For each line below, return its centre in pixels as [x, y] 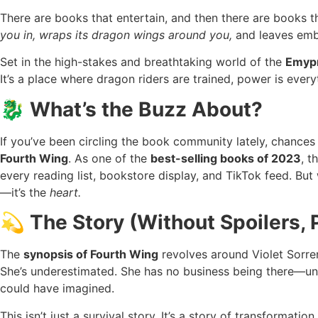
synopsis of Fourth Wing [91, 254]
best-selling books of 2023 [226, 158]
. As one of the [109, 158]
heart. [65, 192]
